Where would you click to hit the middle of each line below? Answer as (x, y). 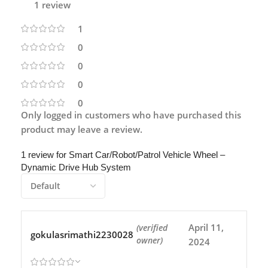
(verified (152, 228)
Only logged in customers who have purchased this (131, 115)
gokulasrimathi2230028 (82, 234)
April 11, (206, 227)
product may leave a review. (82, 129)
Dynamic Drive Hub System (76, 167)
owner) (150, 240)
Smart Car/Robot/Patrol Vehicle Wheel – (147, 154)
